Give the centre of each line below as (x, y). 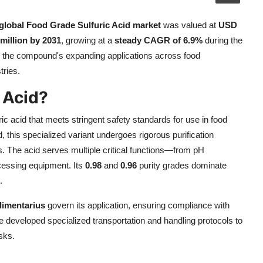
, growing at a (88, 40)
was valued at (190, 25)
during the (222, 40)
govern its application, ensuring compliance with (137, 205)
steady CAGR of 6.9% (159, 40)
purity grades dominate (182, 165)
